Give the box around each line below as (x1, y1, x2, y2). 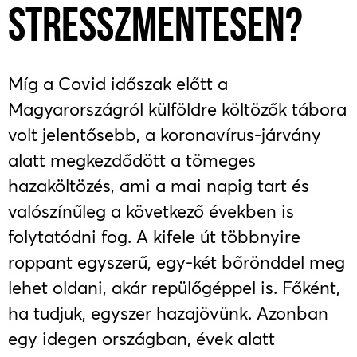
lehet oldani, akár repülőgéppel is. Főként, (8, 277, 340, 298)
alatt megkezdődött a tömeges (8, 150, 256, 171)
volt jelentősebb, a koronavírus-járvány (8, 124, 321, 145)
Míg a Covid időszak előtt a (8, 73, 228, 94)
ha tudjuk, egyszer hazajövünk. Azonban (8, 303, 328, 324)
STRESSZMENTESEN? (8, 5, 303, 53)
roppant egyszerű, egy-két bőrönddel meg (8, 252, 345, 273)
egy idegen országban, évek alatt (8, 328, 275, 349)
